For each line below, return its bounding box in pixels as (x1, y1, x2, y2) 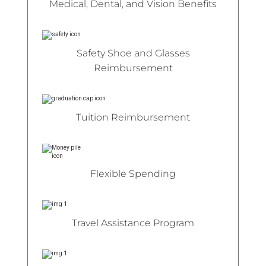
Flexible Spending (90, 167, 176, 179)
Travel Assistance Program (72, 217, 194, 229)
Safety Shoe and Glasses (76, 47, 190, 59)
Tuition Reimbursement (76, 111, 190, 123)
